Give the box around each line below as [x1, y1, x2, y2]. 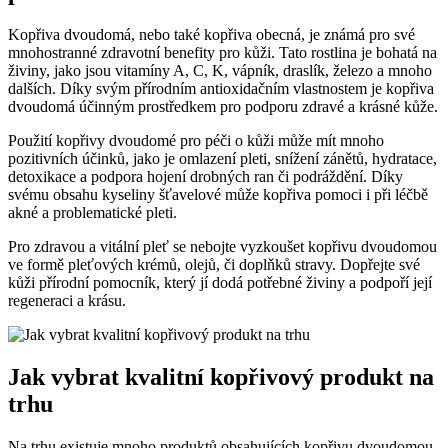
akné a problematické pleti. [8, 203, 177, 221]
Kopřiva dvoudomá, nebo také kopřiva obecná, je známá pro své [8, 25, 415, 43]
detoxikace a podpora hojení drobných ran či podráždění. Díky [8, 167, 403, 185]
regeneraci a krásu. [8, 291, 126, 309]
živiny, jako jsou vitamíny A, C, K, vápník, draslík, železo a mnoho [8, 61, 432, 79]
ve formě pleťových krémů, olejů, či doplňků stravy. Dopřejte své [8, 255, 420, 273]
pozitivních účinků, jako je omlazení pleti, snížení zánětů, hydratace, [8, 149, 437, 167]
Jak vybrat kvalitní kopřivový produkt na [8, 363, 434, 390]
